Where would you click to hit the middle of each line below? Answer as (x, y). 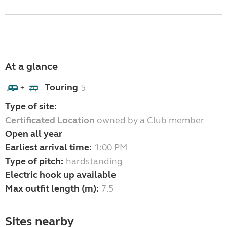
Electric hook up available (61, 175)
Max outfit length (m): (52, 189)
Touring (61, 87)
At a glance (31, 67)
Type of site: (31, 107)
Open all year (34, 134)
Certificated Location (50, 120)
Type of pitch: (34, 161)
